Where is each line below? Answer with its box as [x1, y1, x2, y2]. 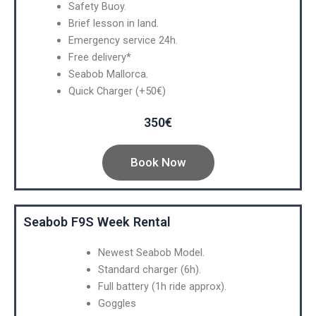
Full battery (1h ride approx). [97, 280, 226, 293]
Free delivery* [68, 51, 131, 64]
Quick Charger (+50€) [68, 85, 166, 98]
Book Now [130, 155, 186, 170]
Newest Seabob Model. [97, 246, 205, 260]
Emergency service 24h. [68, 34, 178, 47]
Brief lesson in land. [68, 17, 159, 30]
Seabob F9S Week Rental [23, 214, 171, 230]
